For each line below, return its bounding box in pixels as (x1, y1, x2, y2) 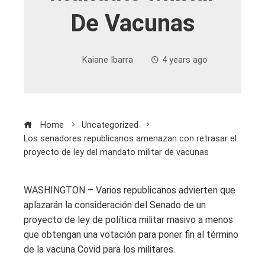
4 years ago (162, 54, 208, 65)
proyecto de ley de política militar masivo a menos (24, 214, 233, 225)
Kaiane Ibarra (82, 54, 133, 65)
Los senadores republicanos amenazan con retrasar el (24, 133, 237, 144)
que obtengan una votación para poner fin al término (24, 228, 238, 240)
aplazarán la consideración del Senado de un (24, 199, 206, 211)
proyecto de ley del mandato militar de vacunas (24, 147, 209, 157)
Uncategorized (82, 119, 138, 130)
